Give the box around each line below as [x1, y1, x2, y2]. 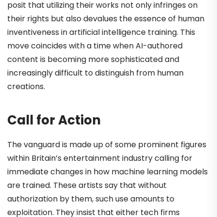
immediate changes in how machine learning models [7, 166, 208, 177]
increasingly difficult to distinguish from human [7, 67, 184, 79]
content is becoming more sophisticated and [7, 54, 179, 65]
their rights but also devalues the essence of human [7, 13, 204, 25]
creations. [7, 81, 45, 93]
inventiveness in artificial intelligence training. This [7, 27, 195, 38]
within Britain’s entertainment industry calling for [7, 152, 192, 164]
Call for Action [7, 111, 101, 129]
